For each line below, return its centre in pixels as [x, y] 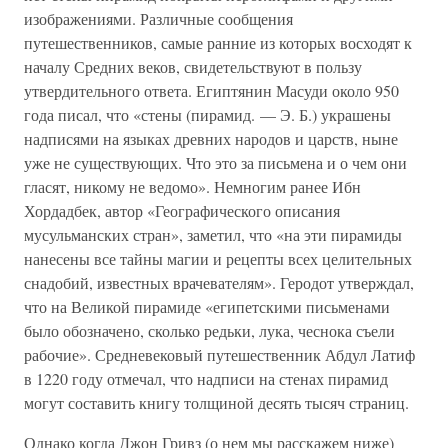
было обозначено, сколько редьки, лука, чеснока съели [209, 330]
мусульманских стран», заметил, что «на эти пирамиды [213, 234]
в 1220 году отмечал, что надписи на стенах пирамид [206, 378]
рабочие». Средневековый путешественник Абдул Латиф [219, 354]
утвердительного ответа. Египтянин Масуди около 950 [211, 90]
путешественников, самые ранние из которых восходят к [218, 42]
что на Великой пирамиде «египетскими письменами [207, 306]
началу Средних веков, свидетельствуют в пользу [193, 66]
